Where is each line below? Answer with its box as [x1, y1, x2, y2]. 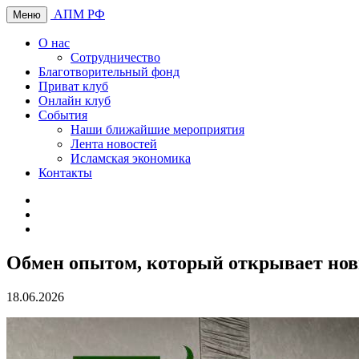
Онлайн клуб [38, 94, 111, 107]
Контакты [38, 166, 92, 179]
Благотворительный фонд [38, 65, 179, 79]
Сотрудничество [71, 50, 160, 64]
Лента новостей [71, 137, 157, 151]
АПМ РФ [54, 7, 105, 21]
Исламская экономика [71, 151, 191, 165]
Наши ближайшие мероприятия [71, 123, 244, 136]
